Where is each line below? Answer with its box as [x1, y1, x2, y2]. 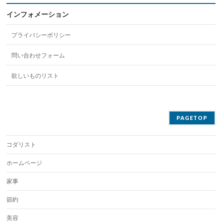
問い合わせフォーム [11, 52, 65, 59]
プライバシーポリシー [11, 32, 71, 39]
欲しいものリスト [11, 72, 59, 79]
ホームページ [6, 160, 43, 166]
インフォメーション [6, 11, 69, 18]
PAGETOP [176, 114, 208, 121]
